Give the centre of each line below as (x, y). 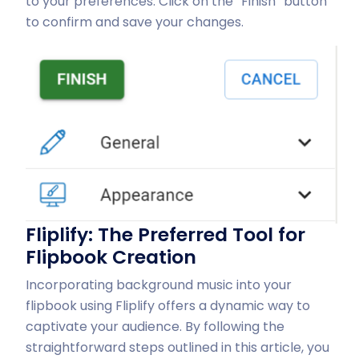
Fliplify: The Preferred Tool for (165, 235)
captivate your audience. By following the (155, 327)
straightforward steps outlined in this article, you (177, 348)
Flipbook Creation (111, 257)
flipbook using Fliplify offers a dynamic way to (168, 306)
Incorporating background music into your (159, 285)
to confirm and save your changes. (135, 22)
